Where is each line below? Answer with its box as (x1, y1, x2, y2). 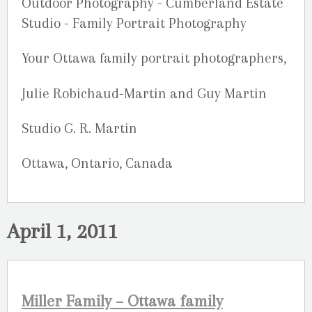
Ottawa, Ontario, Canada (22, 155, 173, 171)
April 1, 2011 (7, 219, 118, 244)
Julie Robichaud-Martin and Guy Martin (22, 85, 267, 102)
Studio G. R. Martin (22, 120, 137, 136)
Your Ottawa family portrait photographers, (22, 50, 286, 67)
